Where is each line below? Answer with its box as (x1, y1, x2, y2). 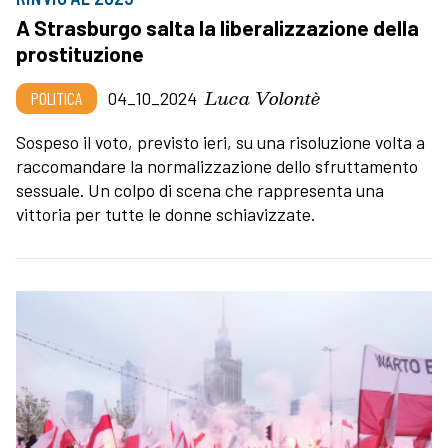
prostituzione (16, 40, 144, 66)
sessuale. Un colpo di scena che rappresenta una (16, 178, 384, 201)
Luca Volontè (205, 82, 320, 112)
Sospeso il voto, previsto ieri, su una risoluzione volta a (16, 130, 425, 153)
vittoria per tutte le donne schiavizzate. (16, 202, 315, 225)
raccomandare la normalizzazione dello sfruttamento (16, 154, 418, 177)
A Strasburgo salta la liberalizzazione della (16, 14, 419, 40)
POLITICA (31, 86, 82, 109)
